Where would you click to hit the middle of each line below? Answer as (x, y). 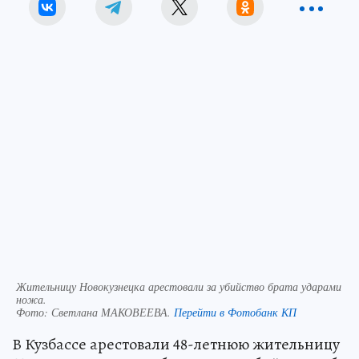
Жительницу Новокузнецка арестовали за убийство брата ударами (179, 286)
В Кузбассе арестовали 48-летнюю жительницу (176, 344)
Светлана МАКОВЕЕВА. (113, 312)
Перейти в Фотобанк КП (235, 312)
